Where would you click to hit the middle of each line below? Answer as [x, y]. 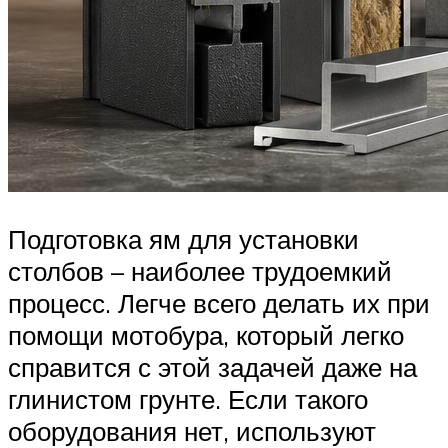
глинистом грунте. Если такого [188, 399]
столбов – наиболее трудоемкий [200, 271]
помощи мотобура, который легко [206, 335]
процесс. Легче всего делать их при [219, 303]
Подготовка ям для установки [183, 239]
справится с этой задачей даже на [212, 367]
